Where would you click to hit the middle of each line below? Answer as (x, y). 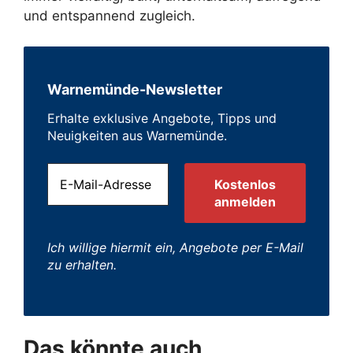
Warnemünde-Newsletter (135, 90)
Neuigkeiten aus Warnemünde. (137, 135)
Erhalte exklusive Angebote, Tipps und (162, 118)
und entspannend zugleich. (110, 16)
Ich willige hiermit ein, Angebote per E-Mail (175, 247)
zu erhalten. (82, 264)
